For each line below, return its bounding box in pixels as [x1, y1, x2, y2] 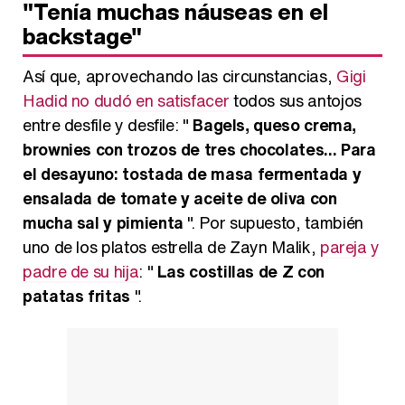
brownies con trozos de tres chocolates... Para [23, 137, 376, 162]
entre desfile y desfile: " [23, 113, 193, 137]
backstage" [23, 20, 142, 53]
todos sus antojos [229, 89, 362, 113]
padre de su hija [23, 259, 139, 284]
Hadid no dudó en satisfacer [23, 89, 230, 113]
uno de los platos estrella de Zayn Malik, [23, 235, 320, 259]
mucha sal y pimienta [23, 211, 184, 235]
